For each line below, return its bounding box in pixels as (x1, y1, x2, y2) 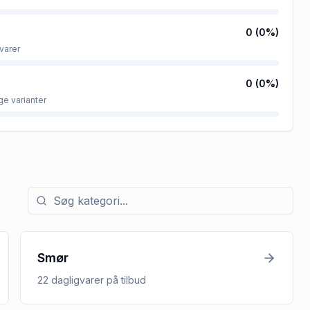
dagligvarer (51, 274, 104, 286)
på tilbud (104, 274, 147, 286)
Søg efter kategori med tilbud (27, 188, 179, 201)
